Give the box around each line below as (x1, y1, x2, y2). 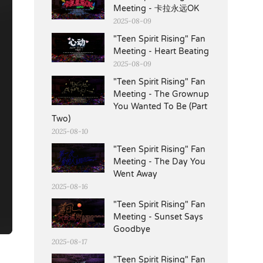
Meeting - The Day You (113, 156, 205, 167)
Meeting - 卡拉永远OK (113, 3, 199, 14)
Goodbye (113, 224, 150, 234)
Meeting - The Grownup (113, 89, 209, 99)
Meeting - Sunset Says (113, 211, 203, 222)
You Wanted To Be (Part (113, 101, 207, 112)
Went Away (113, 168, 157, 179)
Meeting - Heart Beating (113, 46, 209, 56)
